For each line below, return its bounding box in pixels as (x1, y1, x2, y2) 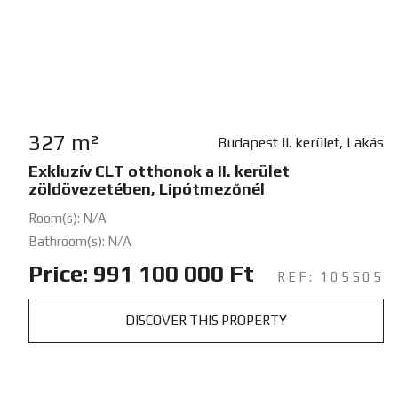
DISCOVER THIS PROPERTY (124, 312, 287, 328)
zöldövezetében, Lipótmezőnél (28, 179, 265, 198)
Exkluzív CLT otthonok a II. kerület (28, 161, 290, 180)
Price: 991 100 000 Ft (28, 259, 254, 287)
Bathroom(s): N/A (28, 233, 131, 249)
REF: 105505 (276, 268, 384, 284)
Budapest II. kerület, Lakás (217, 133, 384, 151)
